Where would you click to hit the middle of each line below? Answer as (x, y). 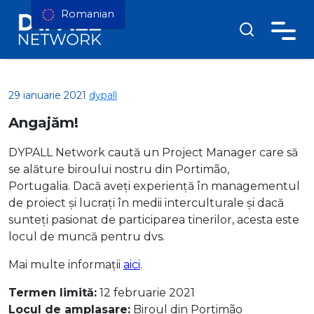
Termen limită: (53, 293)
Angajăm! (43, 123)
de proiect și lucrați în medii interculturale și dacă (146, 203)
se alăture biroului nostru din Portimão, (119, 169)
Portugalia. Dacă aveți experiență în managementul (154, 186)
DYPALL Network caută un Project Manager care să (153, 152)
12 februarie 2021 (146, 293)
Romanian (86, 14)
